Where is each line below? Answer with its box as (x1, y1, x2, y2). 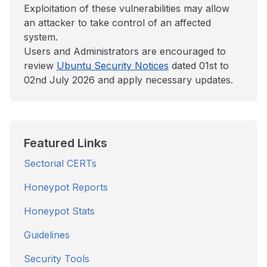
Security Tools (24, 253, 89, 265)
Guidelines (24, 229, 70, 241)
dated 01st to (169, 60, 229, 72)
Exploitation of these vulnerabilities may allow (24, 2, 229, 14)
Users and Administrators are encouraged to (24, 45, 226, 57)
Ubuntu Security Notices (57, 60, 169, 72)
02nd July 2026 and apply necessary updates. (24, 74, 233, 86)
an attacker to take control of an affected (24, 17, 211, 29)
